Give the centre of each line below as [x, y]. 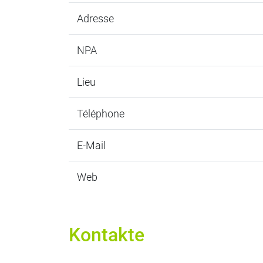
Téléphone [100, 114]
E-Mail [91, 145]
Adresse [95, 18]
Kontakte [107, 235]
